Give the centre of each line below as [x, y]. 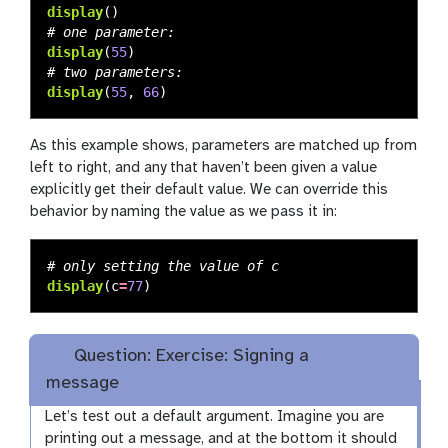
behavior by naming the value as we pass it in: [183, 211]
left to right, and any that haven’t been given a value [203, 167]
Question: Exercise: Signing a [188, 357]
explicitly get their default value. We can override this [209, 189]
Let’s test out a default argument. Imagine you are [215, 417]
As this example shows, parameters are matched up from [223, 145]
